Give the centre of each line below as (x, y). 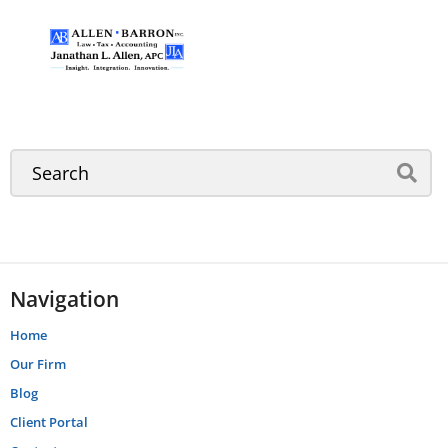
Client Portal (49, 421)
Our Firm (38, 363)
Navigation (64, 298)
